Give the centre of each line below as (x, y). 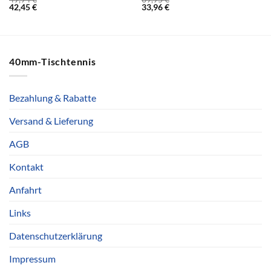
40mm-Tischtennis (53, 61)
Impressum (32, 259)
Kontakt (26, 167)
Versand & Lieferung (51, 121)
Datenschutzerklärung (56, 236)
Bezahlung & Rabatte (53, 98)
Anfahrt (25, 190)
